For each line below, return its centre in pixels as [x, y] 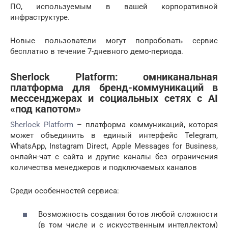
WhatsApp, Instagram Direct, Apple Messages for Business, [114, 146]
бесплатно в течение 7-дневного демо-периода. [97, 51]
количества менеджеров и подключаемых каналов [104, 167]
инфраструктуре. [40, 17]
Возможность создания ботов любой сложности [128, 215]
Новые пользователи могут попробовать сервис [114, 40]
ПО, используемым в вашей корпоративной [114, 6]
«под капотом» [46, 109]
